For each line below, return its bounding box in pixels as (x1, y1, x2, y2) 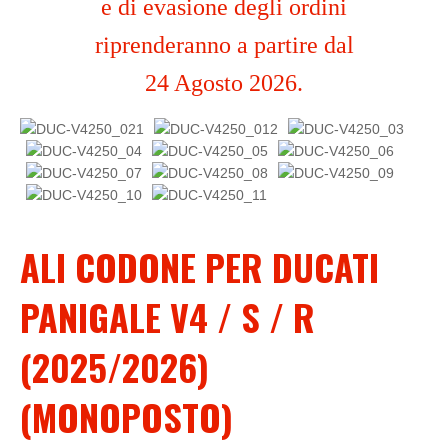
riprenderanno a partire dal (94, 32, 354, 58)
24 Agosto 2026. (145, 70, 303, 96)
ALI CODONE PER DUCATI (20, 240, 379, 293)
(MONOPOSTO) (20, 390, 233, 443)
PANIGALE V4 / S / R (20, 290, 315, 343)
